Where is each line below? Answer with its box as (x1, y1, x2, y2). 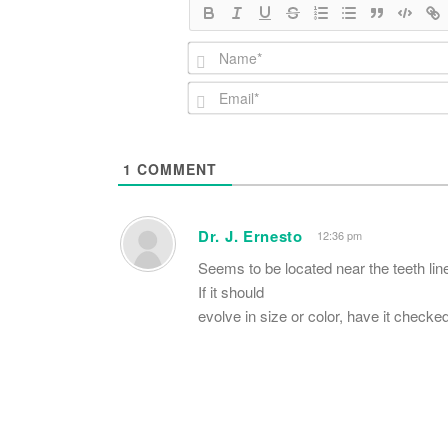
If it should (198, 280, 264, 302)
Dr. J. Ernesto (198, 224, 303, 247)
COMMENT (132, 158, 217, 179)
